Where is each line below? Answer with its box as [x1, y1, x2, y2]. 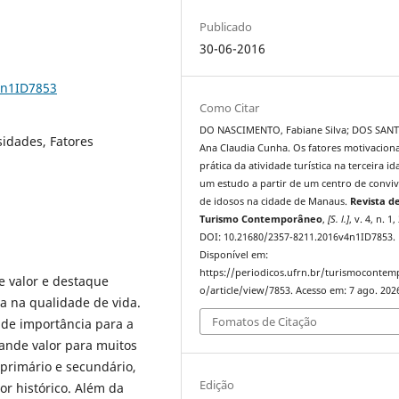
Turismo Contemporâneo [199, 212, 323, 225]
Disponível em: [199, 248, 269, 261]
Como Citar [199, 99, 260, 116]
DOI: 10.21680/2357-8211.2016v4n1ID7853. [199, 230, 396, 243]
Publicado [199, 18, 253, 35]
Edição [199, 377, 235, 394]
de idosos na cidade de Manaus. [199, 194, 351, 208]
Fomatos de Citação [212, 313, 318, 330]
